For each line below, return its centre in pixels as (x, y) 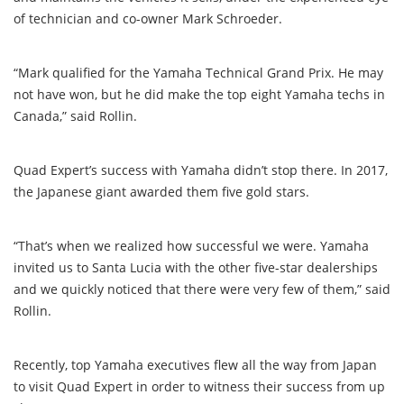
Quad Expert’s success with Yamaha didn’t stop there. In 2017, (201, 170)
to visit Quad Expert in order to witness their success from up (199, 386)
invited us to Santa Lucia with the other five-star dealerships (196, 267)
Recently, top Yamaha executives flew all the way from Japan (195, 364)
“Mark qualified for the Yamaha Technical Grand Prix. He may (198, 72)
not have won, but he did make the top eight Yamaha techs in (199, 94)
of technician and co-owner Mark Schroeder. (148, 18)
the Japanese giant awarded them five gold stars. (161, 191)
